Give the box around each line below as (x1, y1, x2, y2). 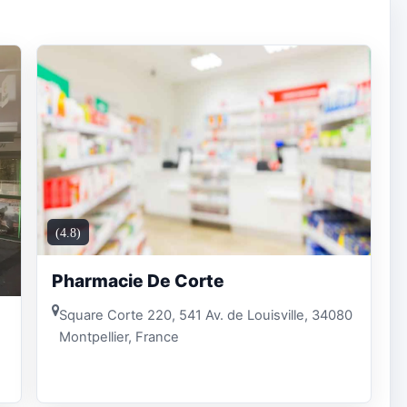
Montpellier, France (59, 328, 179, 345)
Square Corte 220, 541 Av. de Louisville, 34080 (59, 306, 352, 323)
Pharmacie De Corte (52, 270, 224, 293)
